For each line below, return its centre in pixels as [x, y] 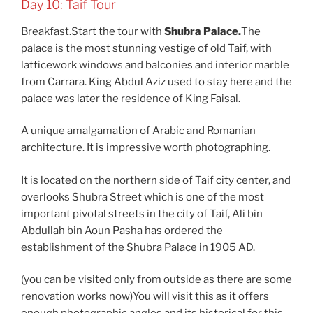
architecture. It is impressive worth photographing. [146, 148]
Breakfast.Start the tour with [93, 31]
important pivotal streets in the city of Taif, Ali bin [142, 213]
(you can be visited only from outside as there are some [156, 280]
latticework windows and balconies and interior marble [155, 65]
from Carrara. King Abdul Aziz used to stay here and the [156, 81]
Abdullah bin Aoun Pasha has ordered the [122, 230]
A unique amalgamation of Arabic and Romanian [138, 131]
